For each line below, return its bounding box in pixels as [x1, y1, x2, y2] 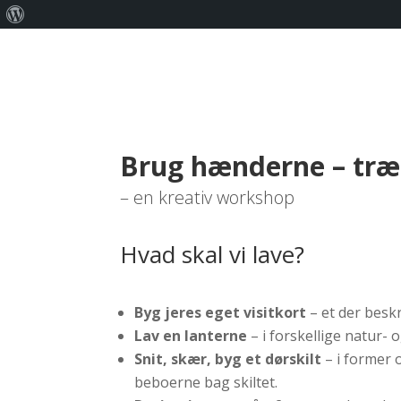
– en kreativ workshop [120, 185, 295, 209]
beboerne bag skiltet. [134, 372, 278, 393]
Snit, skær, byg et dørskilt [134, 349, 322, 370]
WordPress [24, 35, 84, 49]
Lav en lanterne [134, 326, 248, 346]
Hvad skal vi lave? [120, 237, 305, 270]
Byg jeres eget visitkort [134, 303, 307, 323]
